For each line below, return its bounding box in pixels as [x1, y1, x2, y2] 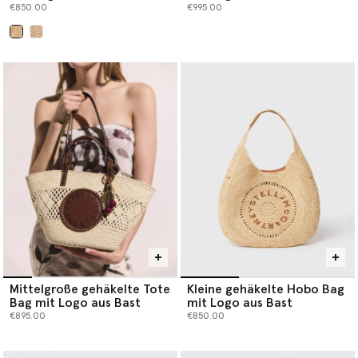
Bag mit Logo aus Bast [10, 296, 141, 309]
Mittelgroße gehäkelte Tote [10, 282, 170, 296]
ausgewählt [15, 38, 72, 50]
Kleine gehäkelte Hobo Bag [187, 282, 344, 296]
